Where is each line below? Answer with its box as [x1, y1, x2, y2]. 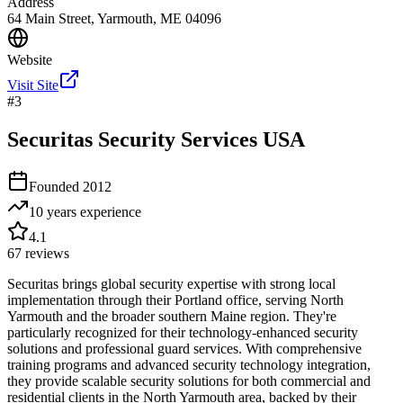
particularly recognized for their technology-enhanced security [7, 325, 358, 341]
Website [7, 52, 52, 68]
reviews [22, 246, 69, 262]
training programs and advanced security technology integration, [7, 357, 371, 373]
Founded [29, 179, 83, 195]
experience [76, 204, 141, 220]
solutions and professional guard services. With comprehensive [7, 341, 362, 357]
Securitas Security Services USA [7, 128, 305, 152]
